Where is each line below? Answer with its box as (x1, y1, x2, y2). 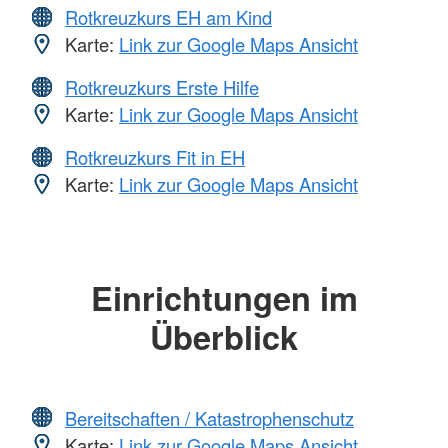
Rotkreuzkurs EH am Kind (65, 4, 272, 31)
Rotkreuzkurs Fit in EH (65, 144, 245, 171)
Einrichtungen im (90, 274, 358, 322)
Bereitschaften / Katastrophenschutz (65, 404, 354, 431)
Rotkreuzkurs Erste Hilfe (65, 74, 259, 101)
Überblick (150, 313, 298, 361)
